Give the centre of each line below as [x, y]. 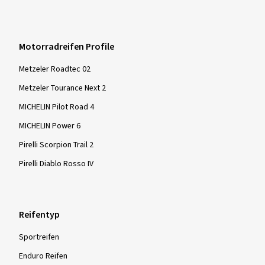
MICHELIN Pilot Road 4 [56, 107]
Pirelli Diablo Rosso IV [56, 164]
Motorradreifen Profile [67, 46]
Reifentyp [39, 214]
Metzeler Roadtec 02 [55, 69]
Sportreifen [39, 237]
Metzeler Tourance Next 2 [62, 88]
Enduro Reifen [43, 256]
